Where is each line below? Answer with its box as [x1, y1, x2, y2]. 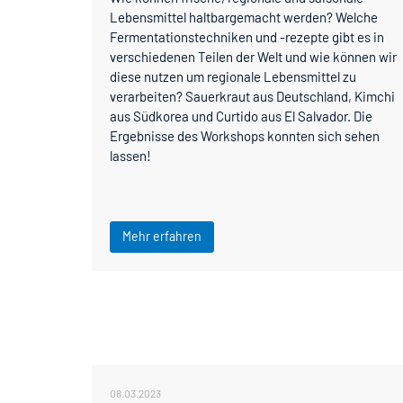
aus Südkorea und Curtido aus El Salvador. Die [110, 107, 372, 124]
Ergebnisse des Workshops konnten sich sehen [110, 127, 380, 144]
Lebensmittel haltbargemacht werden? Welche [110, 8, 378, 25]
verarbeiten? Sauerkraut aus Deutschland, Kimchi [110, 87, 395, 104]
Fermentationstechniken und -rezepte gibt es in [110, 28, 384, 45]
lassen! [110, 147, 151, 164]
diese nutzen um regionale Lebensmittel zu [110, 67, 356, 85]
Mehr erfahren [122, 228, 201, 244]
